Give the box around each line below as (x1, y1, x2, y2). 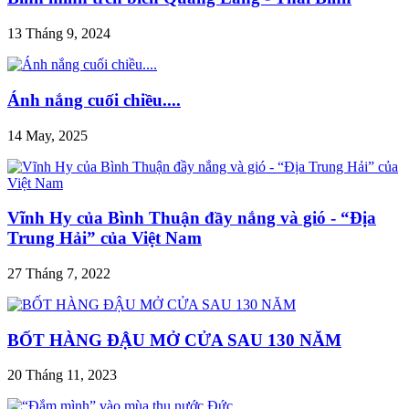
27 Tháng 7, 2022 (7, 266, 110, 282)
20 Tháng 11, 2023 (7, 367, 117, 383)
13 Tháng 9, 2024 (7, 26, 110, 42)
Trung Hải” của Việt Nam (7, 228, 202, 248)
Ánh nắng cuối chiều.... (7, 89, 181, 110)
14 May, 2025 (7, 127, 88, 143)
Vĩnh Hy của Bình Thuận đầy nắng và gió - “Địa (7, 208, 376, 228)
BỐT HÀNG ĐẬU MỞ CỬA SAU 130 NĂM (7, 330, 341, 350)
